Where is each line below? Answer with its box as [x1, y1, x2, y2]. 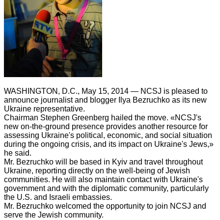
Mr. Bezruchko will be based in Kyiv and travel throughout [4, 158, 203, 166]
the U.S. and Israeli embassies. [4, 193, 112, 202]
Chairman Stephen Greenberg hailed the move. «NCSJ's [4, 113, 201, 122]
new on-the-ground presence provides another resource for [4, 122, 208, 131]
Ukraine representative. [4, 105, 85, 113]
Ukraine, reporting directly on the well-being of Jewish [4, 166, 190, 175]
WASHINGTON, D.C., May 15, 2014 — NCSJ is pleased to [4, 87, 208, 96]
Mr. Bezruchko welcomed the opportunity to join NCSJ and [4, 202, 206, 211]
